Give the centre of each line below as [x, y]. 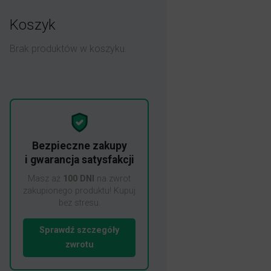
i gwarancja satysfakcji [79, 160]
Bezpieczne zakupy [79, 146]
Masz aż [45, 179]
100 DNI [79, 179]
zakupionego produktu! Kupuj [79, 191]
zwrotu [79, 245]
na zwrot [113, 179]
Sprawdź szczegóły [79, 230]
